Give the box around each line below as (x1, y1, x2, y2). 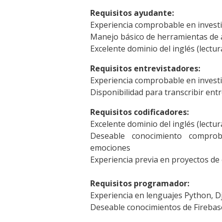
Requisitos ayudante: (90, 7, 174, 19)
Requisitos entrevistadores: (90, 63, 200, 74)
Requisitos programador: (90, 178, 189, 189)
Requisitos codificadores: (90, 107, 189, 118)
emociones (90, 142, 130, 154)
